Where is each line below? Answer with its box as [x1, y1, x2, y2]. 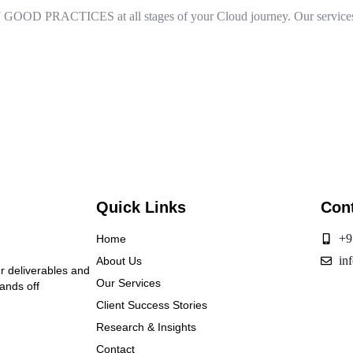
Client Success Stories [96, 298, 207, 311]
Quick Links [96, 198, 186, 216]
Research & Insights [96, 320, 196, 333]
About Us [96, 254, 142, 267]
